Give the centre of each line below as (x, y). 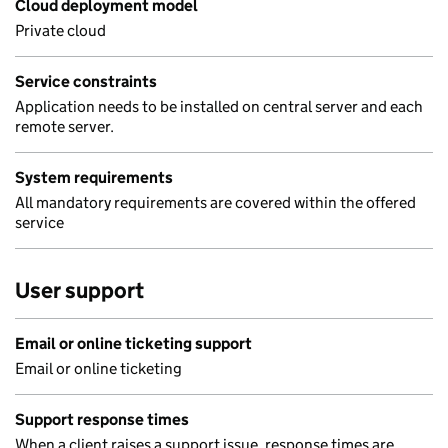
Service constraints (86, 81)
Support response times (102, 419)
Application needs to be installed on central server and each (219, 106)
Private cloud (60, 30)
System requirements (94, 177)
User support (79, 290)
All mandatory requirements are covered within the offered (215, 202)
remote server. (64, 126)
